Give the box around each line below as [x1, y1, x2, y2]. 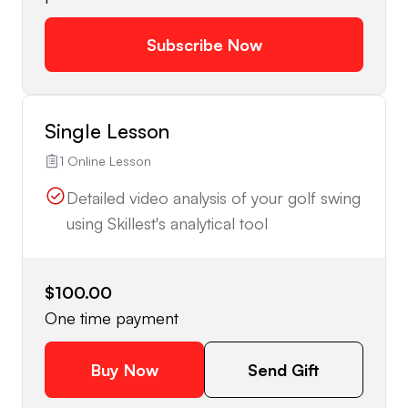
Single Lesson [45, 118, 169, 144]
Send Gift [248, 360, 320, 381]
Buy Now [90, 360, 158, 381]
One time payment [45, 308, 178, 329]
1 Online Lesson [59, 153, 151, 169]
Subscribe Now [146, 35, 262, 56]
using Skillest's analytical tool [66, 213, 268, 234]
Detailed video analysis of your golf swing [66, 188, 361, 209]
